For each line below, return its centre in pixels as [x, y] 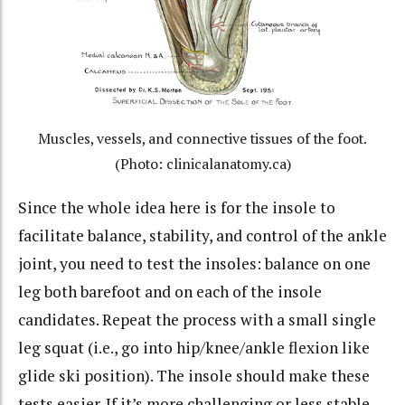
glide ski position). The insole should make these [194, 375]
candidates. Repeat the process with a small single [197, 319]
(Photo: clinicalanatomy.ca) [202, 165]
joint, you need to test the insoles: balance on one [194, 263]
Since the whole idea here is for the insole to [177, 207]
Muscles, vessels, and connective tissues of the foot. [202, 139]
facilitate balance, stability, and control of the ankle [202, 235]
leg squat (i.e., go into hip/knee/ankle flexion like [194, 347]
